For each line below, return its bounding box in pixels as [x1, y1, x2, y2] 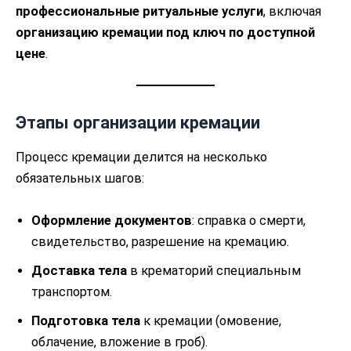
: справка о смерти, [192, 212, 306, 228]
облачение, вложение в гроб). [31, 334, 208, 349]
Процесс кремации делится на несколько [16, 150, 267, 165]
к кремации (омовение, [140, 313, 281, 328]
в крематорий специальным [127, 262, 301, 278]
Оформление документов [31, 212, 192, 228]
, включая [263, 3, 321, 19]
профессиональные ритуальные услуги [16, 3, 263, 19]
